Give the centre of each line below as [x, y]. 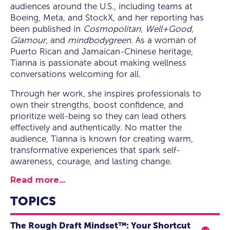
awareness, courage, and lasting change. [91, 161]
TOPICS [33, 201]
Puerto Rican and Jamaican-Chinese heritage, [102, 52]
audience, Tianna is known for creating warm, [102, 139]
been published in [47, 29]
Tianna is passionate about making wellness [98, 63]
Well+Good [168, 29]
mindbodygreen [99, 40]
